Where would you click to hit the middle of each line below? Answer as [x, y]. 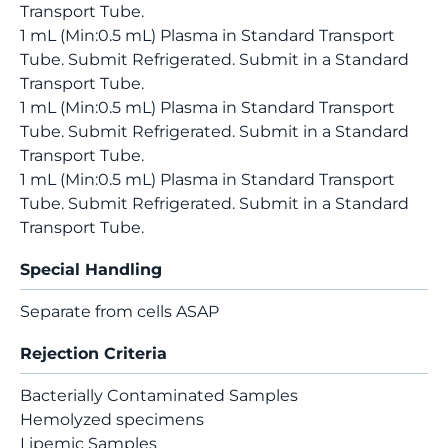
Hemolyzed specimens [112, 419]
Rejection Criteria [93, 353]
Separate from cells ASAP [119, 311]
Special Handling [91, 269]
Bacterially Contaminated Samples [159, 395]
